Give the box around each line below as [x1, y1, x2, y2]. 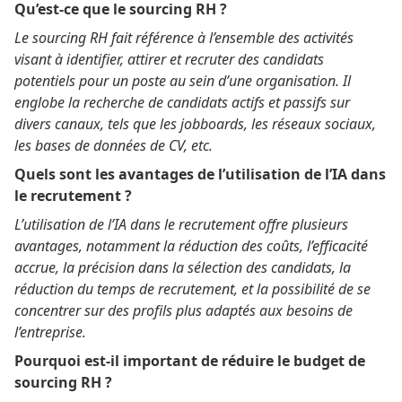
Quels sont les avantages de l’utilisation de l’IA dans [14, 163, 386, 184]
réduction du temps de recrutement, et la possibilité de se [14, 278, 371, 299]
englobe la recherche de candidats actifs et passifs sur [14, 92, 350, 112]
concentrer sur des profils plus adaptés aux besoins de [14, 300, 353, 320]
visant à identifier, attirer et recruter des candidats [14, 48, 324, 69]
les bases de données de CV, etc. [14, 135, 213, 155]
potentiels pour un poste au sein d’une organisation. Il [14, 70, 351, 91]
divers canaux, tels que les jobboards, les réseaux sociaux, [14, 113, 376, 134]
